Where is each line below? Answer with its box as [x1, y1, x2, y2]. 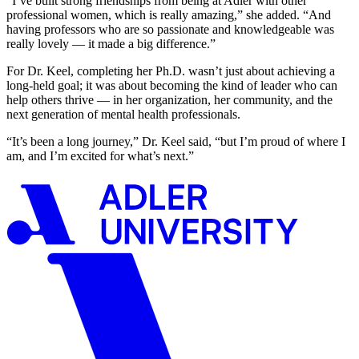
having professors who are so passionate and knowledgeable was [6, 22, 334, 36]
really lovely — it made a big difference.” [6, 36, 219, 50]
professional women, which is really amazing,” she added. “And [6, 7, 331, 22]
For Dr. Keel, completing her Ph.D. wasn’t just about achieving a [6, 63, 335, 78]
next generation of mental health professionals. [6, 107, 244, 121]
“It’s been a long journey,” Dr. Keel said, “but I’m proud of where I [6, 134, 345, 148]
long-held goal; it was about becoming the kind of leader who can [6, 78, 337, 92]
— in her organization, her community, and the [97, 92, 333, 107]
